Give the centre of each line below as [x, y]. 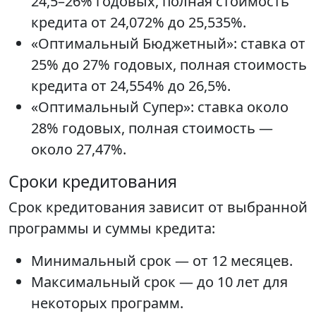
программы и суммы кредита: [112, 229]
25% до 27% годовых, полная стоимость [169, 65]
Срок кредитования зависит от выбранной [158, 207]
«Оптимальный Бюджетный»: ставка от [168, 44]
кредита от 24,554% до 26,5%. [131, 86]
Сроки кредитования [93, 182]
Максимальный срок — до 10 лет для [159, 282]
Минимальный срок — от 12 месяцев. [162, 261]
